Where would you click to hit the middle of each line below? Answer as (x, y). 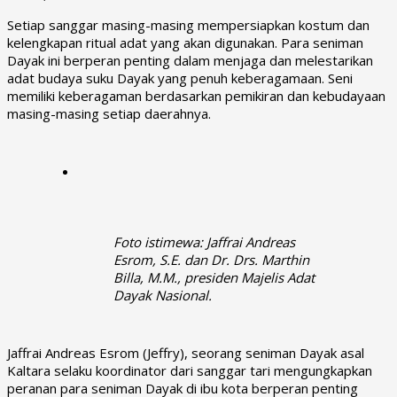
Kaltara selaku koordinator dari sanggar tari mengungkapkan (190, 370)
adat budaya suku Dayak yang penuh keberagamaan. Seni (180, 78)
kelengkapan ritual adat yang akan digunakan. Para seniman (185, 42)
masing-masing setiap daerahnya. (109, 113)
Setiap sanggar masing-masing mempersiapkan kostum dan (188, 24)
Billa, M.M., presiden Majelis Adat (214, 277)
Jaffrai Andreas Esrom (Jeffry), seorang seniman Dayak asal (186, 352)
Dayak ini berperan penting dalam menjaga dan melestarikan (190, 60)
